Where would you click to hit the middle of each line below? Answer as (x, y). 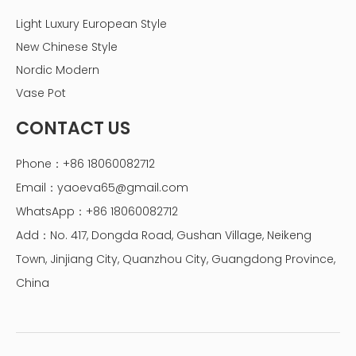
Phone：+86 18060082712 (85, 164)
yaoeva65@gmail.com (123, 188)
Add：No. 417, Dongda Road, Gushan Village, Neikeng (164, 236)
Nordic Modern (58, 70)
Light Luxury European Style (91, 24)
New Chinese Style (67, 47)
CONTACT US (73, 129)
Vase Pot (41, 93)
